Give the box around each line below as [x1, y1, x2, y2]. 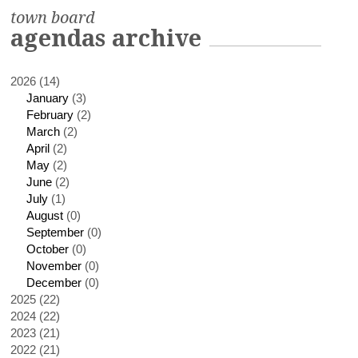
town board [10, 8, 96, 27]
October [26, 242, 70, 256]
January [26, 91, 70, 105]
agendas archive [10, 25, 202, 52]
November [26, 259, 82, 272]
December [26, 276, 82, 289]
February [26, 108, 74, 121]
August [26, 209, 64, 222]
